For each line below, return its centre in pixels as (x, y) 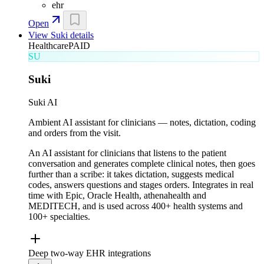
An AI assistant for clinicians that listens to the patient (127, 153)
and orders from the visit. (75, 133)
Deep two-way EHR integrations (90, 253)
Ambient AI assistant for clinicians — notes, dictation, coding (142, 122)
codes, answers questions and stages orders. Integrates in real (141, 184)
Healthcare (48, 46)
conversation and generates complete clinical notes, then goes (142, 163)
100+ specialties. (59, 216)
